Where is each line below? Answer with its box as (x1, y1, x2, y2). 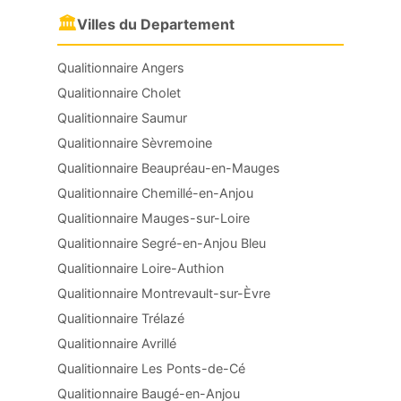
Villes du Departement (77, 15, 235, 33)
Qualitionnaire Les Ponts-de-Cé (57, 361, 245, 376)
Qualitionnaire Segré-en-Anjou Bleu (57, 235, 266, 251)
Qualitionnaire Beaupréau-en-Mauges (57, 160, 280, 175)
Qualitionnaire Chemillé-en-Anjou (57, 185, 253, 200)
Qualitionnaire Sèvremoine (57, 135, 212, 150)
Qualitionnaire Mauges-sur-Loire (57, 210, 250, 226)
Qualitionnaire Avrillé (57, 336, 176, 351)
